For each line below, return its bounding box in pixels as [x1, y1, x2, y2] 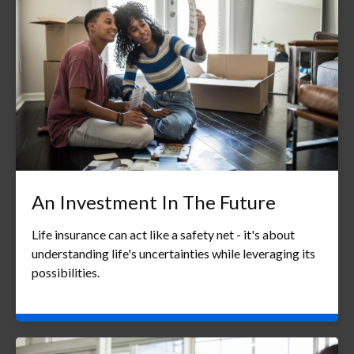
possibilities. [32, 264, 100, 280]
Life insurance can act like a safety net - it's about [32, 226, 295, 242]
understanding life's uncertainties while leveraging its [32, 245, 315, 261]
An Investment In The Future [32, 190, 276, 213]
